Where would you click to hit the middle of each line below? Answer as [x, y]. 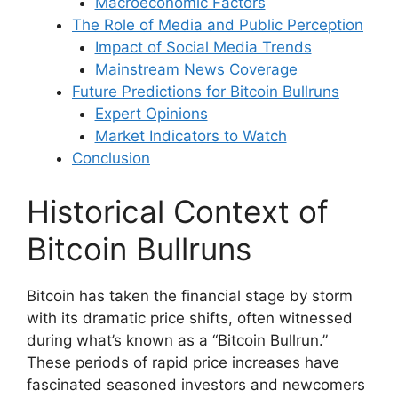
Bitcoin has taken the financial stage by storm [190, 295]
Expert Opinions [151, 114]
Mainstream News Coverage [196, 70]
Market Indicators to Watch [191, 136]
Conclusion [111, 159]
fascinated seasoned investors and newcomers [196, 384]
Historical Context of [178, 211]
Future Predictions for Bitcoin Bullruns [206, 92]
